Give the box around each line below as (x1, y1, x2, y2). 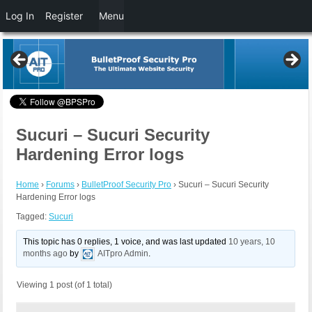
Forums (46, 180, 75, 190)
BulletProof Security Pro (81, 180, 171, 190)
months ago (23, 249, 68, 259)
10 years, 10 (228, 237, 276, 247)
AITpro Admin (97, 249, 149, 259)
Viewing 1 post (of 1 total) (17, 280, 112, 290)
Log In (6, 10, 34, 22)
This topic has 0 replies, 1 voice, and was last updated (23, 237, 229, 247)
